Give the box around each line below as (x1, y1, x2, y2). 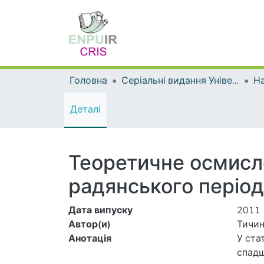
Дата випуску (68, 204, 133, 217)
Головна (70, 74, 107, 87)
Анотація (68, 232, 111, 245)
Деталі (70, 103, 101, 116)
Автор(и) (68, 218, 111, 231)
